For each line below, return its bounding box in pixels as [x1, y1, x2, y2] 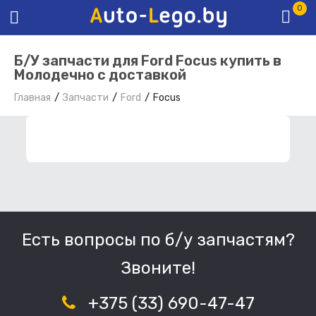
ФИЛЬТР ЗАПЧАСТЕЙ [57, 132, 183, 146]
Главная [14, 92, 51, 104]
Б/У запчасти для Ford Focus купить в [14, 52, 281, 70]
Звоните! [121, 258, 195, 279]
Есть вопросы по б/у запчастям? [21, 230, 295, 250]
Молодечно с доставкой [14, 66, 186, 84]
